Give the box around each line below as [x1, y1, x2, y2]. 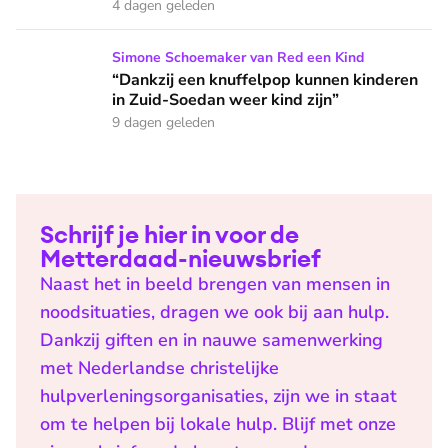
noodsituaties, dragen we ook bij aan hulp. [40, 300, 389, 324]
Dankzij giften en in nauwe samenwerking [40, 328, 383, 352]
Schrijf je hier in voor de [40, 219, 299, 249]
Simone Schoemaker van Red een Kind [112, 48, 364, 67]
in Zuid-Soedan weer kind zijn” [112, 89, 339, 111]
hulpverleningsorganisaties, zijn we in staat [40, 384, 397, 408]
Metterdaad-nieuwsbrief [40, 243, 321, 273]
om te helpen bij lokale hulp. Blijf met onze [40, 412, 396, 436]
